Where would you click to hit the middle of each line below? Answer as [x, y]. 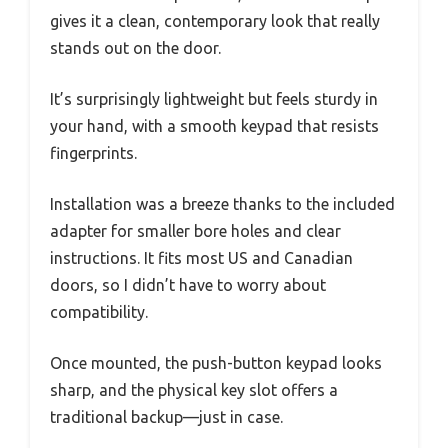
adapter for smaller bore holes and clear [195, 230]
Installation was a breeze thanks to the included [222, 203]
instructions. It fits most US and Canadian [201, 257]
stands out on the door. [135, 47]
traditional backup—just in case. [166, 416]
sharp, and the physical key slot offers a [194, 389]
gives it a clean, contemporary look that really [215, 20]
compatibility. [99, 311]
